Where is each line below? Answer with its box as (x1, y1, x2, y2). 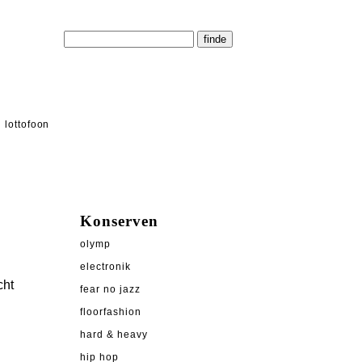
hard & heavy (80, 330, 148, 340)
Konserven (80, 213, 158, 230)
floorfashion (80, 307, 141, 318)
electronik (80, 262, 131, 272)
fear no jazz (80, 284, 141, 295)
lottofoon (4, 119, 50, 130)
